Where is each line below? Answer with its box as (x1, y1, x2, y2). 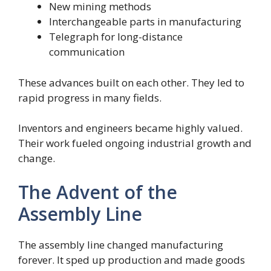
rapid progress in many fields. (18, 90, 162, 105)
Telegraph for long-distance (49, 30, 183, 44)
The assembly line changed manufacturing (18, 237, 223, 252)
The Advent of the (18, 179, 177, 204)
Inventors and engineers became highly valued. (18, 121, 243, 135)
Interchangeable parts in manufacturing (49, 15, 241, 29)
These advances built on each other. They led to (18, 75, 244, 90)
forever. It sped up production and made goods (18, 252, 245, 267)
